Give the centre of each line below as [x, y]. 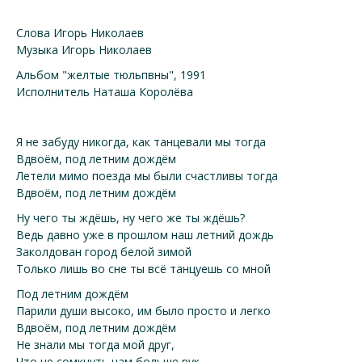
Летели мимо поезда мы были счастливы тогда [147, 176]
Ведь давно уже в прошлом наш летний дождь [145, 235]
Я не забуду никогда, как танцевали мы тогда [141, 142]
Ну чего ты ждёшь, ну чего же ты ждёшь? [130, 218]
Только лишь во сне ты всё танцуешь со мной [143, 269]
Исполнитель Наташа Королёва [105, 92]
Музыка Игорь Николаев [84, 50]
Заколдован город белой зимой [104, 252]
